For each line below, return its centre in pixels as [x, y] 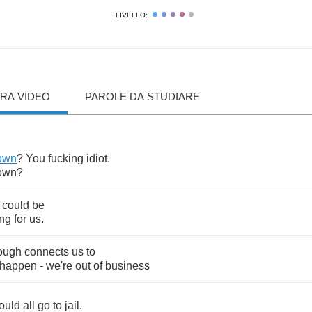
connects [47, 252]
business [127, 266]
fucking [66, 158]
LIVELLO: [132, 15]
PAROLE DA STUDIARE [142, 96]
